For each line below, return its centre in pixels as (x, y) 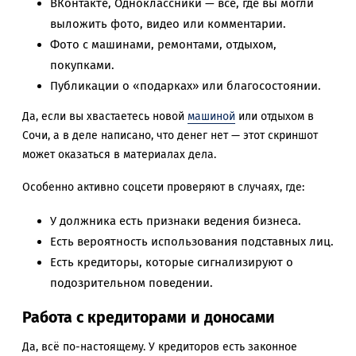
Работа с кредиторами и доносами (149, 317)
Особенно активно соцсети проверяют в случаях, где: (163, 187)
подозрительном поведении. (132, 282)
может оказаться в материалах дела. (119, 155)
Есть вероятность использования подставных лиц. (192, 241)
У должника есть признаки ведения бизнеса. (176, 221)
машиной (211, 117)
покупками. (82, 66)
